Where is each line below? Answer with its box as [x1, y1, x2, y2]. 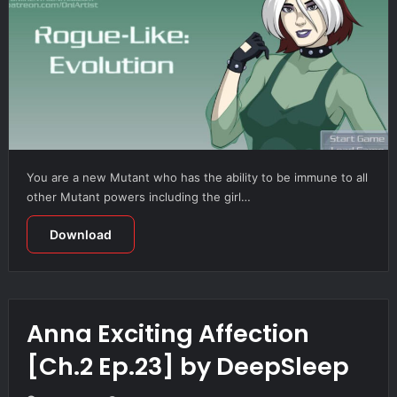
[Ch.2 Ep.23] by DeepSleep [26, 350, 349, 384]
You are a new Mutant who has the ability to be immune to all [26, 170, 368, 185]
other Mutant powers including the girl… [26, 190, 251, 205]
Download [49, 227, 112, 243]
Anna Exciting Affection [26, 317, 309, 351]
